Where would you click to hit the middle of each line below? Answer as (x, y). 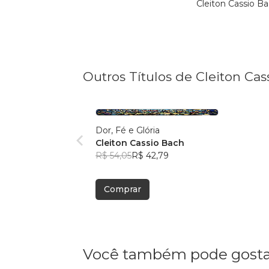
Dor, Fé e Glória (128, 130)
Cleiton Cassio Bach (140, 143)
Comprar (122, 189)
